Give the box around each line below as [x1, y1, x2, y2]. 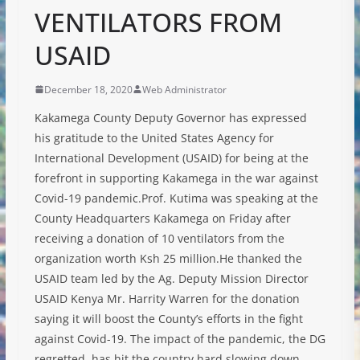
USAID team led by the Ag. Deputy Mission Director [34, 270, 309, 286]
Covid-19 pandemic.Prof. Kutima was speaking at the [34, 190, 318, 206]
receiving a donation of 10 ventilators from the [34, 230, 284, 246]
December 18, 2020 [43, 82, 133, 96]
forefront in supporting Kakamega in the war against [34, 170, 318, 186]
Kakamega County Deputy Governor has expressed [34, 109, 307, 125]
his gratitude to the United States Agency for [34, 129, 274, 145]
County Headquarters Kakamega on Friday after [34, 210, 291, 226]
